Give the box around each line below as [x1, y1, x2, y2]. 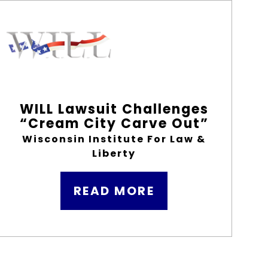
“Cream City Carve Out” [19, 114, 209, 133]
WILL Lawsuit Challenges [19, 100, 209, 118]
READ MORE [73, 182, 155, 199]
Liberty [92, 147, 136, 160]
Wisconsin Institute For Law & [22, 132, 206, 146]
